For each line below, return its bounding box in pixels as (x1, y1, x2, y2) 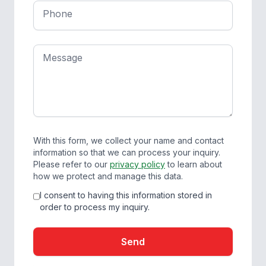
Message (43, 52, 83, 64)
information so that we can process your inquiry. (33, 147, 220, 157)
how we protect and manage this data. (33, 171, 183, 181)
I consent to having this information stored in (39, 190, 212, 200)
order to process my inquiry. (39, 202, 150, 212)
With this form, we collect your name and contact (33, 135, 224, 145)
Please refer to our (33, 159, 110, 169)
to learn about (165, 159, 222, 169)
